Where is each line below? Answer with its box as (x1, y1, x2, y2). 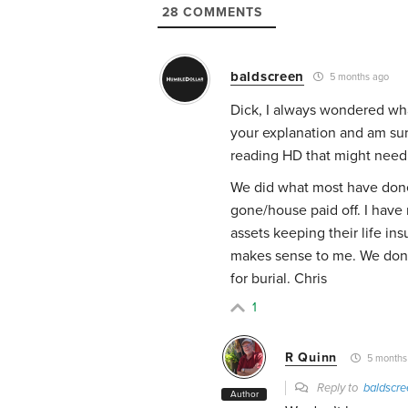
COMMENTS (178, 4, 262, 20)
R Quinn (285, 350, 337, 366)
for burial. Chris (230, 269, 327, 288)
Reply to (314, 380, 363, 395)
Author (229, 388, 259, 400)
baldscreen (230, 67, 304, 85)
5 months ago (327, 71, 389, 84)
